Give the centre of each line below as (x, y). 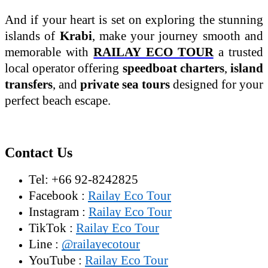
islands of (32, 36)
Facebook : (58, 195)
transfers (29, 84)
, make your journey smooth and (178, 36)
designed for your (217, 84)
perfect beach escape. (58, 100)
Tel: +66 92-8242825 (83, 179)
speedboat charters (173, 68)
